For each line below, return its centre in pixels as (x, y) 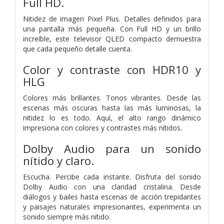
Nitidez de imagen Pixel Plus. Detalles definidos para (112, 18)
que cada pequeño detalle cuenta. (77, 48)
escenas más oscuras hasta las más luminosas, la (112, 107)
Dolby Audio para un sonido (112, 148)
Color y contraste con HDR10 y (112, 69)
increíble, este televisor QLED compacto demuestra (112, 38)
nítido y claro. (58, 160)
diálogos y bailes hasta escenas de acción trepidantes (112, 196)
